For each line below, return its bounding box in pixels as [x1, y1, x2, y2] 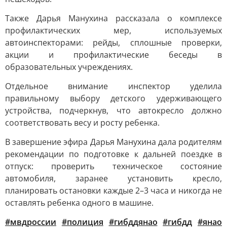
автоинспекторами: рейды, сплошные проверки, [5, 37, 222, 48]
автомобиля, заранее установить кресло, [5, 173, 222, 184]
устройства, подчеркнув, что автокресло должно [5, 105, 222, 116]
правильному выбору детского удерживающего [5, 93, 222, 104]
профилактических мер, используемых [5, 25, 222, 36]
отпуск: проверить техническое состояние [5, 161, 222, 172]
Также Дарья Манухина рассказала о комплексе [5, 13, 222, 24]
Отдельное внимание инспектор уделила [5, 81, 222, 92]
